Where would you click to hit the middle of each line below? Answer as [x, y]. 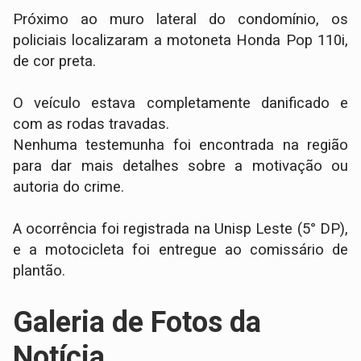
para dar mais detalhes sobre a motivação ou [180, 166]
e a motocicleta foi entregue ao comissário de [180, 250]
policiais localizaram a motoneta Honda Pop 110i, [180, 41]
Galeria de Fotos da [137, 323]
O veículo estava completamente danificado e [180, 104]
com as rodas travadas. [91, 124]
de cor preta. [57, 62]
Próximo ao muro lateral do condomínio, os [180, 20]
